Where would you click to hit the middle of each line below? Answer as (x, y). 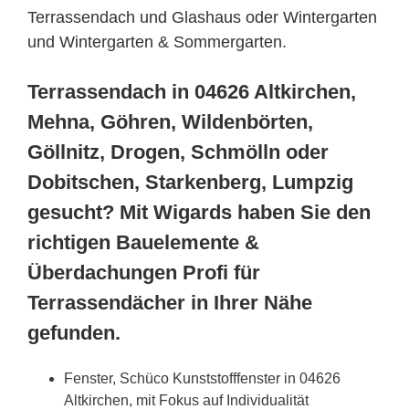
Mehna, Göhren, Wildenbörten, (170, 121)
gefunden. (74, 332)
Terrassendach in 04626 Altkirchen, (192, 91)
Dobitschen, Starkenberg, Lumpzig (190, 182)
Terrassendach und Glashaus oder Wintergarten (202, 17)
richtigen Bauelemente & (143, 242)
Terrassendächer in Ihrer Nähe (170, 302)
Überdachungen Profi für (144, 272)
